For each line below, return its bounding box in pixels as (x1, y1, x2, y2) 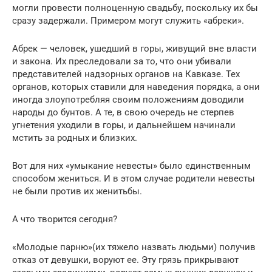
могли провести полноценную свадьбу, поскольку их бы (12, 2, 258, 14)
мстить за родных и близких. (12, 132, 137, 144)
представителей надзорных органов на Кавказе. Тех (12, 69, 240, 80)
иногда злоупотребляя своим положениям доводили (12, 94, 244, 106)
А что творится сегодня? (12, 214, 117, 225)
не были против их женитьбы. (12, 186, 142, 197)
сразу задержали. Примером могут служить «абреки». (12, 15, 244, 27)
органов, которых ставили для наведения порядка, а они (12, 81, 260, 93)
